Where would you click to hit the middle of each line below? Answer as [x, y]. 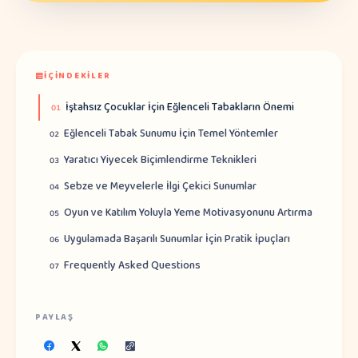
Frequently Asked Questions [132, 265]
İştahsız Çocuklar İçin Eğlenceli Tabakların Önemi [180, 107]
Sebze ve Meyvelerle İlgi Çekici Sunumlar [160, 186]
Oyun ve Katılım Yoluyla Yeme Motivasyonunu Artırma [188, 213]
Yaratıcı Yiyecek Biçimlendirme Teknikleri [160, 160]
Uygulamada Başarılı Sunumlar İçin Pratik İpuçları [177, 239]
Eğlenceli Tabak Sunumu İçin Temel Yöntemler [171, 133]
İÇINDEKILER [78, 76]
